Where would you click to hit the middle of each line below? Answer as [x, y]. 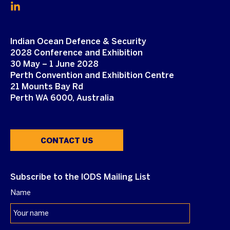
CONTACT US [67, 141]
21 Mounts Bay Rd [47, 87]
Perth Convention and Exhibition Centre [92, 75]
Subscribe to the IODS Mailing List [80, 177]
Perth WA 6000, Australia [62, 98]
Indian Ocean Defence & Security [78, 42]
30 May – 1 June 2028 [54, 64]
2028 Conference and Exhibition [76, 53]
